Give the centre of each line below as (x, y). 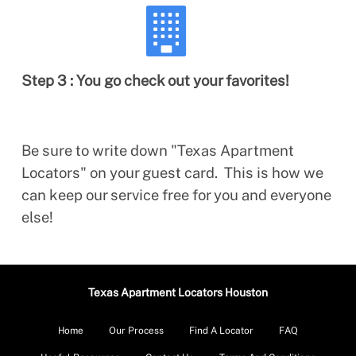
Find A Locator (221, 331)
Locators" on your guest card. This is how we (172, 172)
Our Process (136, 331)
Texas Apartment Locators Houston (178, 292)
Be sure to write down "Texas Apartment (158, 150)
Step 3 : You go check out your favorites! (155, 80)
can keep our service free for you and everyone (176, 195)
